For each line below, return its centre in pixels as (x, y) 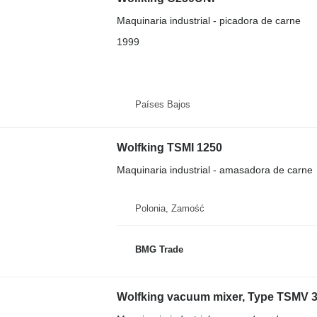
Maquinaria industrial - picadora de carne (208, 21)
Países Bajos (162, 104)
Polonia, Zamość (169, 208)
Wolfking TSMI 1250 (169, 148)
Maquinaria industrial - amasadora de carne (214, 170)
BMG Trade (159, 249)
